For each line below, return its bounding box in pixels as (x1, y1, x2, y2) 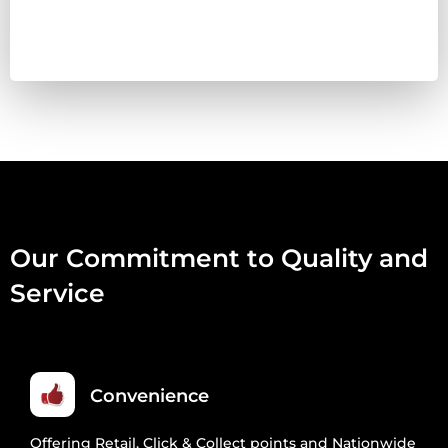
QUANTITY (50, 157, 118, 172)
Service (10, 278, 105, 309)
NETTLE (50, 53, 100, 68)
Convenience (90, 385, 209, 408)
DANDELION (50, 105, 130, 120)
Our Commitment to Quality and (10, 243, 428, 274)
